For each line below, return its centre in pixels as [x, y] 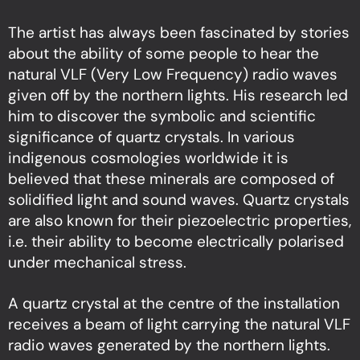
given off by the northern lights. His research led [178, 95]
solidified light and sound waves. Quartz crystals [179, 200]
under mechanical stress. [97, 262]
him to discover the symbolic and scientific [162, 116]
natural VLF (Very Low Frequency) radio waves [173, 74]
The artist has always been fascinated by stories [179, 33]
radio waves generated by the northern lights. [169, 345]
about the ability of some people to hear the [164, 53]
